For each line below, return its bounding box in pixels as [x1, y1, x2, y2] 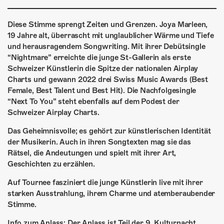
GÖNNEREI [40, 18, 91, 29]
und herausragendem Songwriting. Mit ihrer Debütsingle [7, 42, 205, 51]
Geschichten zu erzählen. [7, 159, 95, 168]
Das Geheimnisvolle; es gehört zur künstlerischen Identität [7, 126, 211, 135]
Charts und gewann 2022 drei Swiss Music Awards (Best [7, 75, 208, 84]
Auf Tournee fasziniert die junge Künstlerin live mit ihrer [7, 178, 203, 187]
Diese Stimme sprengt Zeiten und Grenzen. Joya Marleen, [7, 20, 208, 29]
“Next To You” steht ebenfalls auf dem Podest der [7, 97, 179, 106]
